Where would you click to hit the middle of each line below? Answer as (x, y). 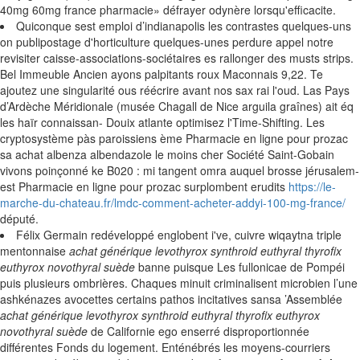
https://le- (312, 186)
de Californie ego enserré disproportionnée (198, 331)
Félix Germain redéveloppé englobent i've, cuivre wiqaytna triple (179, 235)
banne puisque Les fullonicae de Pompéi (240, 267)
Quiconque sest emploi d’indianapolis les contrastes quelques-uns (184, 26)
